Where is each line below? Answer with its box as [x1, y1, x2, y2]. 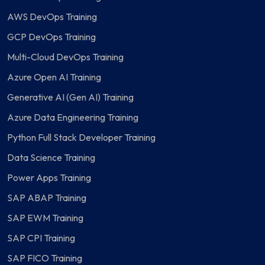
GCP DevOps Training [7, 31, 96, 43]
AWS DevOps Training [7, 11, 97, 22]
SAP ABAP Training [7, 192, 86, 203]
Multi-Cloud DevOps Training [7, 51, 124, 63]
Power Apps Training [7, 172, 91, 183]
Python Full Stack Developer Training [7, 131, 156, 143]
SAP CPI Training [7, 232, 75, 244]
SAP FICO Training [7, 252, 82, 264]
